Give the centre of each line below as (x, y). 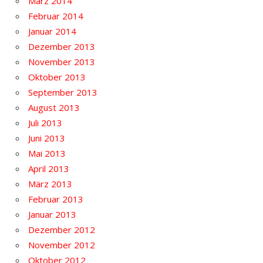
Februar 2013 (56, 199)
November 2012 (62, 245)
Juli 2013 (45, 122)
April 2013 (49, 168)
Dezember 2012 (62, 229)
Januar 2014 (52, 31)
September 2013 (63, 92)
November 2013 (62, 61)
